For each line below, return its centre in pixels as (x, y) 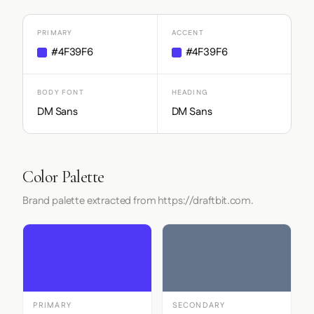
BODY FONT (61, 93)
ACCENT (187, 33)
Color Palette (63, 177)
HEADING (190, 93)
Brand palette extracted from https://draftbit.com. (138, 201)
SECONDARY (199, 306)
